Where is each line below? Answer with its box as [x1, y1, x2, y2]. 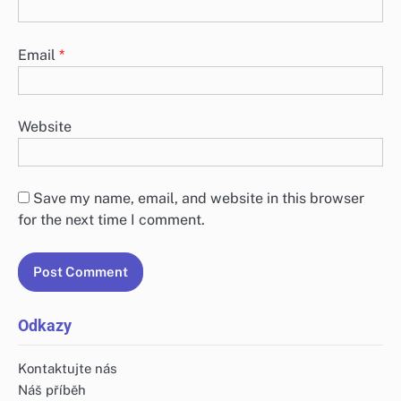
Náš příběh [18, 381, 86, 397]
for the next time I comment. [18, 210, 205, 228]
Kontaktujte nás [18, 360, 117, 376]
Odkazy [18, 315, 72, 335]
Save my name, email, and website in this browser [33, 189, 364, 207]
